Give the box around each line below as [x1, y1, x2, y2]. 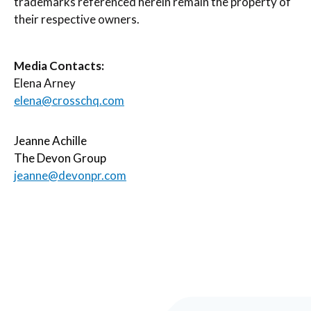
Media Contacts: [14, 58, 104, 73]
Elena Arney [14, 75, 76, 90]
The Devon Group [14, 151, 106, 166]
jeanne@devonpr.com [14, 168, 126, 183]
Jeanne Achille [14, 133, 87, 149]
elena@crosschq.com [14, 92, 124, 108]
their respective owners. [14, 11, 140, 26]
